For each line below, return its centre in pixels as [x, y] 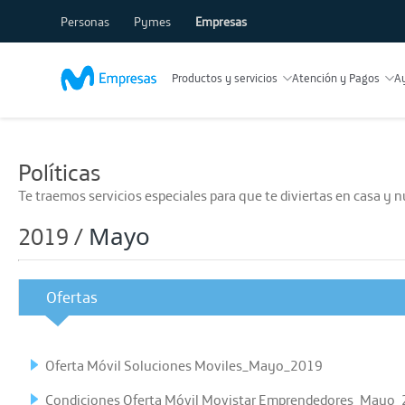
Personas [87, 22]
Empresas [221, 22]
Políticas [60, 173]
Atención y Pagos [335, 78]
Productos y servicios [224, 78]
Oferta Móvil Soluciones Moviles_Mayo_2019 [184, 365]
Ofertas [72, 297]
